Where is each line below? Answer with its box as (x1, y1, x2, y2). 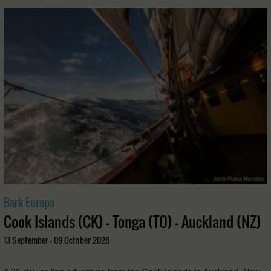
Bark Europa (4, 194, 54, 211)
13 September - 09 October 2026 (4, 233, 109, 246)
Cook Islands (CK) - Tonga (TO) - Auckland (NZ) (4, 210, 261, 232)
